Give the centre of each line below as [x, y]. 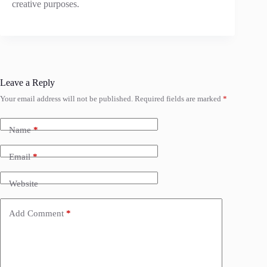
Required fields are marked [179, 99]
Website [24, 183]
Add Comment [36, 213]
